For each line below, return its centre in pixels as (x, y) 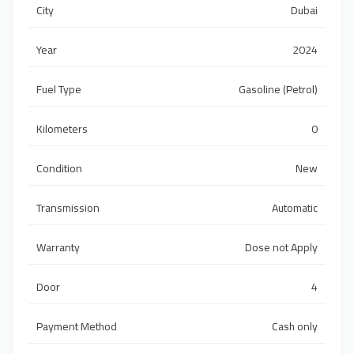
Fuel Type (59, 90)
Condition (59, 169)
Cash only (295, 327)
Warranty (58, 248)
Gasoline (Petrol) (278, 90)
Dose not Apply (281, 248)
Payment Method (77, 327)
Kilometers (62, 129)
